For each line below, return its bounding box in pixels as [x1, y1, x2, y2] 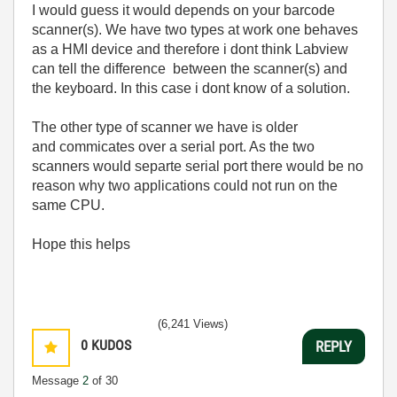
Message [32, 374, 82, 387]
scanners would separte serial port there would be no [32, 159, 363, 174]
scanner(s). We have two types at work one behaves [32, 22, 358, 37]
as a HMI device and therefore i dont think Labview [32, 42, 348, 57]
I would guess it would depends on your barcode [32, 3, 335, 18]
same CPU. [32, 198, 105, 213]
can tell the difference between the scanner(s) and [32, 61, 347, 76]
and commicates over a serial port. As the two [32, 139, 315, 154]
